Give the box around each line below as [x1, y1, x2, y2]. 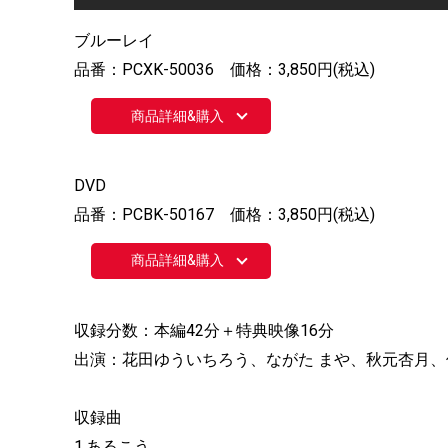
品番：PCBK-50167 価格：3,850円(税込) [74, 204, 375, 224]
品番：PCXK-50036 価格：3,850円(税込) [74, 60, 375, 79]
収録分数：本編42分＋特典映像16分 [74, 320, 334, 340]
